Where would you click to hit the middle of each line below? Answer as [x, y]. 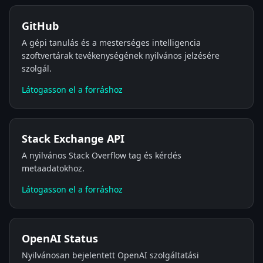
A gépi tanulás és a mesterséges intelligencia [111, 43]
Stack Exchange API [73, 139]
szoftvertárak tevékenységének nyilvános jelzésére [121, 55]
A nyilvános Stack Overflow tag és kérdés [102, 155]
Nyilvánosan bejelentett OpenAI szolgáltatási [110, 255]
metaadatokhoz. [53, 168]
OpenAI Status [60, 238]
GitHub [40, 26]
